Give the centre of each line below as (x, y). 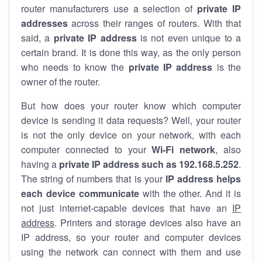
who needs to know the (75, 67)
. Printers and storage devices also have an (148, 223)
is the (227, 67)
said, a (37, 38)
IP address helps (203, 179)
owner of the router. (61, 82)
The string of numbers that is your (93, 179)
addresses (44, 23)
